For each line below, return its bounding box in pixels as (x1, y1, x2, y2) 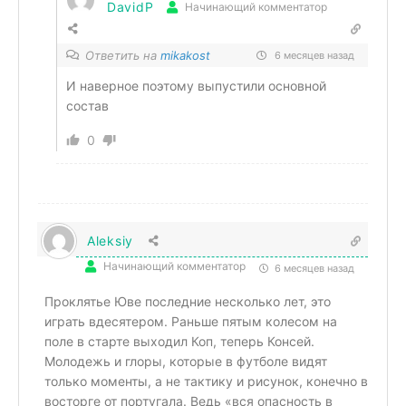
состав (66, 97, 109, 113)
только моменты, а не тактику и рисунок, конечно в (44, 372, 368, 389)
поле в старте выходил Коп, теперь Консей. (44, 333, 314, 349)
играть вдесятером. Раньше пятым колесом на (44, 313, 337, 329)
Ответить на (85, 47, 160, 63)
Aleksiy (87, 232, 133, 248)
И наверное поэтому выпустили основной (66, 77, 326, 93)
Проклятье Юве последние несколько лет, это (44, 293, 331, 309)
